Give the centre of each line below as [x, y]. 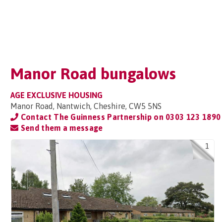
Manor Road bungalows [93, 74]
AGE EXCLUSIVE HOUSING [56, 95]
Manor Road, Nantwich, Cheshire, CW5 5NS [86, 106]
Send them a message [61, 128]
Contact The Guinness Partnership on [92, 117]
